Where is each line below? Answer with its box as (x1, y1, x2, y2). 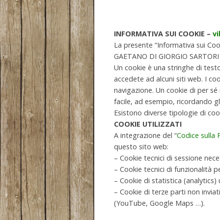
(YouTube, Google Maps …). (114, 198, 205, 208)
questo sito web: (114, 142, 168, 151)
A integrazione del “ (114, 131, 177, 140)
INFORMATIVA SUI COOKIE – (114, 29, 213, 38)
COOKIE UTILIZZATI (114, 119, 182, 129)
